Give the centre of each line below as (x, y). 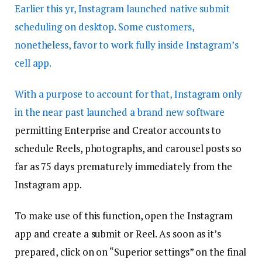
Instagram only (208, 94)
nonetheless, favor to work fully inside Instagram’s (127, 44)
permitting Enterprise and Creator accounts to (118, 130)
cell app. (33, 63)
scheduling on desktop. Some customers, (104, 26)
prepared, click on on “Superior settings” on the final (131, 252)
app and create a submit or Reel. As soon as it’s (118, 234)
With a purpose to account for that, (94, 94)
